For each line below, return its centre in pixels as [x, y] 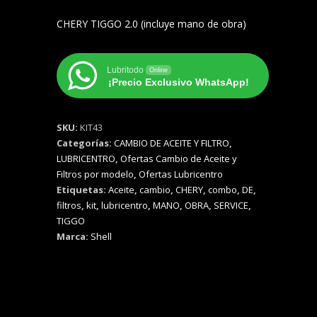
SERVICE [231, 205]
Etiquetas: [82, 190]
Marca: [74, 236]
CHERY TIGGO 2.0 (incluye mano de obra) [151, 24]
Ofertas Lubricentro [181, 174]
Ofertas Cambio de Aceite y [179, 158]
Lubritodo [125, 70]
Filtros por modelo [95, 174]
